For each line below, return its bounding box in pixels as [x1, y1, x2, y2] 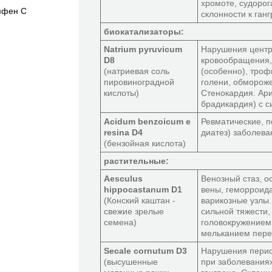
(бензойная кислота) [104, 138, 186, 148]
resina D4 [104, 127, 143, 137]
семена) [104, 217, 137, 227]
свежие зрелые [104, 206, 164, 216]
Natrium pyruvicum [104, 44, 182, 54]
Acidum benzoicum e [104, 117, 191, 126]
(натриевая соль [104, 66, 169, 76]
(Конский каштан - [104, 195, 175, 205]
